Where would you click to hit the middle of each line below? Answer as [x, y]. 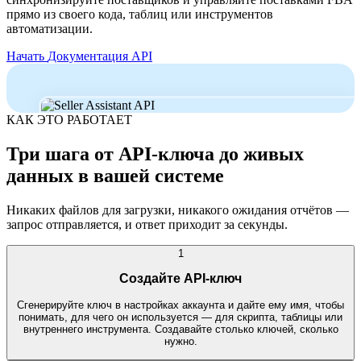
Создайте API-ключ [180, 279]
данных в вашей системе [115, 175]
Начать [27, 56]
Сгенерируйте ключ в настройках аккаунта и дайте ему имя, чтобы [180, 305]
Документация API [100, 56]
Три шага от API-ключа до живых [155, 154]
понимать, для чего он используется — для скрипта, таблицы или [180, 317]
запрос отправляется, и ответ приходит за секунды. [147, 224]
